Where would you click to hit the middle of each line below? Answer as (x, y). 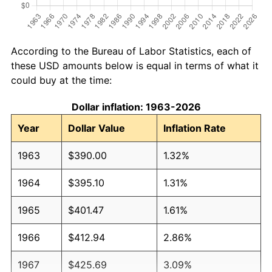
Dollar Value (97, 128)
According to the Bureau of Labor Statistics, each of (131, 51)
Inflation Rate (195, 128)
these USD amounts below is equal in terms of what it (135, 65)
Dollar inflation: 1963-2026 (136, 107)
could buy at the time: (61, 80)
